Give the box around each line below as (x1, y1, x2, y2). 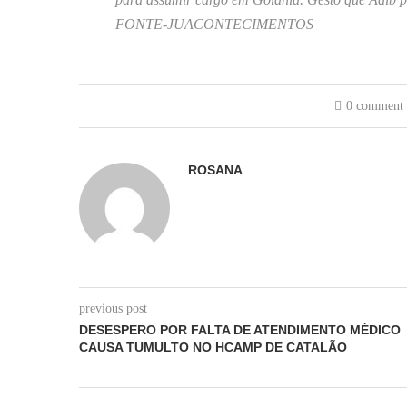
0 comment (346, 99, 404, 114)
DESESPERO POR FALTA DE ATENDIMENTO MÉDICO (79, 323, 401, 338)
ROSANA (188, 163, 243, 178)
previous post (79, 302, 147, 316)
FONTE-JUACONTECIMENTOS (115, 16, 313, 33)
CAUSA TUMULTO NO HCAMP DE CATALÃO (79, 340, 347, 355)
